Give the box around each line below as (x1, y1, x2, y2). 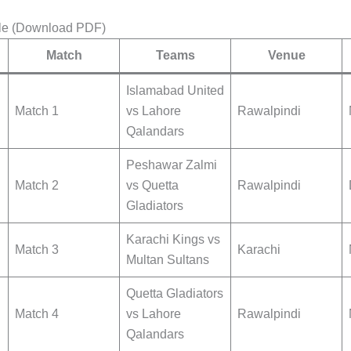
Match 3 (15, 243, 59, 257)
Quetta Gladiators (126, 287, 223, 301)
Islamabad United (126, 84, 224, 98)
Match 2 (15, 179, 59, 193)
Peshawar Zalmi (126, 158, 217, 172)
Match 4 (15, 307, 59, 321)
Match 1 (15, 104, 59, 118)
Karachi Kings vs (126, 233, 220, 247)
